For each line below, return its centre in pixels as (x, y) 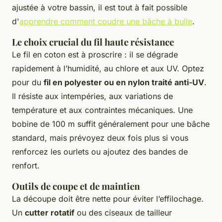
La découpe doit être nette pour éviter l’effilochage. (108, 199)
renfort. (26, 166)
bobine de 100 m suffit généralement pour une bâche (111, 124)
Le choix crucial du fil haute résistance (93, 42)
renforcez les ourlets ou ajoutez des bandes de (100, 152)
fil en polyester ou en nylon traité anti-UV (124, 83)
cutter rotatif (50, 213)
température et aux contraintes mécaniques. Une (102, 110)
